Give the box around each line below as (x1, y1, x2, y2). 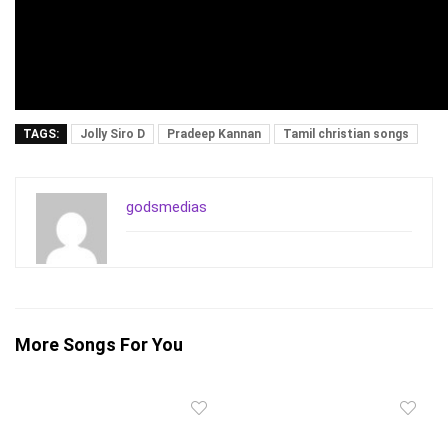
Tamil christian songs (283, 127, 409, 142)
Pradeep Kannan (167, 127, 261, 142)
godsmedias (126, 198, 207, 217)
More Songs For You (15, 334, 183, 356)
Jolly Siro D (80, 127, 145, 142)
